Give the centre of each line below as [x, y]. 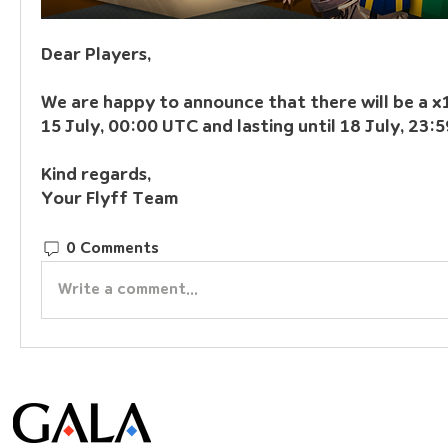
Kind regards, [96, 174]
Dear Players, [96, 54]
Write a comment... [128, 290]
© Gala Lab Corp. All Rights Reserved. [333, 421]
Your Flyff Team [109, 198]
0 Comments [112, 249]
